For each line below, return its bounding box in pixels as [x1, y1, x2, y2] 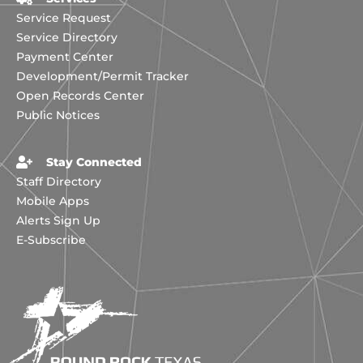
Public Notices [16, 107, 100, 122]
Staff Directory [16, 174, 101, 190]
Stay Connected [46, 155, 142, 170]
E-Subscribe [16, 233, 86, 248]
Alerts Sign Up [16, 213, 100, 228]
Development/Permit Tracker [16, 68, 189, 83]
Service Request [16, 10, 111, 25]
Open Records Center [16, 88, 144, 103]
